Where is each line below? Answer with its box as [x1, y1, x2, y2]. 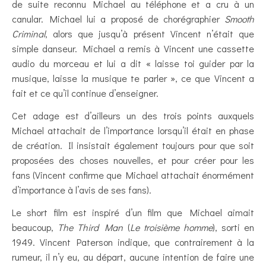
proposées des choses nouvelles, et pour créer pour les [12, 153, 254, 166]
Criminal [12, 27, 45, 40]
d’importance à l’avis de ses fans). [12, 183, 151, 196]
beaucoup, [12, 220, 58, 233]
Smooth [224, 12, 254, 25]
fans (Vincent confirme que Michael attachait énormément [12, 168, 254, 181]
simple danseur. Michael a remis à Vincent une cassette [12, 42, 254, 55]
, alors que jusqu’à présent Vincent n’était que [45, 27, 254, 40]
